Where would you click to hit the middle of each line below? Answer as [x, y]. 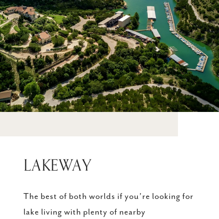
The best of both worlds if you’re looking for [109, 197]
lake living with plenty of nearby [85, 212]
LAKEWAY [57, 166]
